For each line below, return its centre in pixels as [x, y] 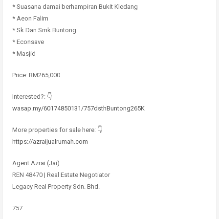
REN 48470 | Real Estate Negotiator [61, 175]
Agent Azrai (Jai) [36, 163]
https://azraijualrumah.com [50, 142]
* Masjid [24, 54]
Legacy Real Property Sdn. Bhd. [56, 186]
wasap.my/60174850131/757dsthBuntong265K [78, 108]
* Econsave [28, 42]
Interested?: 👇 [32, 97]
